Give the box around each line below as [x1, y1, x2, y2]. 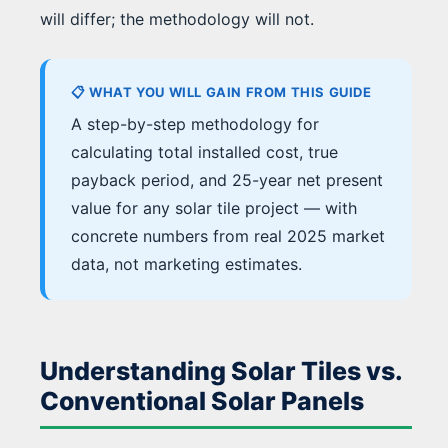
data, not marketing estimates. [71, 254, 302, 275]
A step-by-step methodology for [71, 114, 319, 135]
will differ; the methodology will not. [40, 9, 314, 30]
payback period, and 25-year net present [71, 170, 383, 191]
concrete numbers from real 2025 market [71, 226, 385, 247]
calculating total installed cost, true [71, 142, 338, 163]
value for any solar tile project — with [71, 198, 357, 219]
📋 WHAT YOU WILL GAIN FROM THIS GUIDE [71, 84, 372, 101]
